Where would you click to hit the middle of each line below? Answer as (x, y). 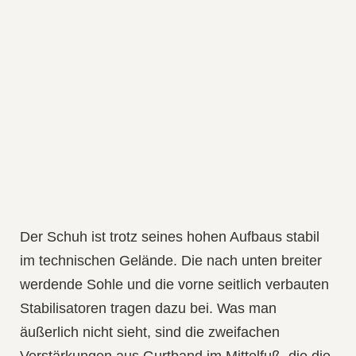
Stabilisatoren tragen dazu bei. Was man (148, 309)
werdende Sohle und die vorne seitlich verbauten (174, 285)
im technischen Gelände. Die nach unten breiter (171, 261)
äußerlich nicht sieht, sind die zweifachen (150, 333)
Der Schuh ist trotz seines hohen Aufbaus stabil (170, 237)
